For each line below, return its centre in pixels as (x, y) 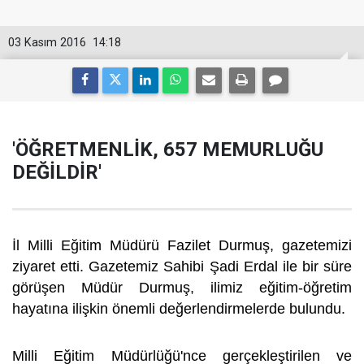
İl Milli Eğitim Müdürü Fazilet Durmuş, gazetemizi (182, 245)
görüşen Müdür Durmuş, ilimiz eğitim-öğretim (182, 288)
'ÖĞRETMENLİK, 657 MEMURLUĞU (168, 149)
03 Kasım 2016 (47, 43)
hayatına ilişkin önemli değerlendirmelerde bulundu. (181, 309)
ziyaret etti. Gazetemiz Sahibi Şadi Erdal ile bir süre (182, 266)
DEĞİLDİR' (57, 172)
